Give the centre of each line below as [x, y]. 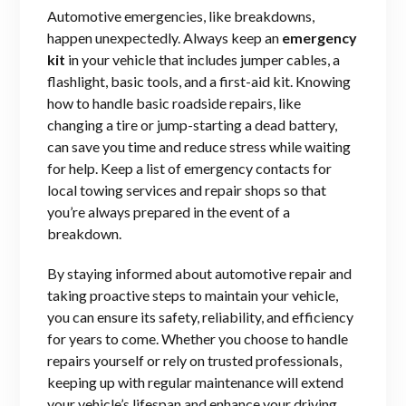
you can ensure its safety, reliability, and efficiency [200, 317]
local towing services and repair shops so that [187, 190]
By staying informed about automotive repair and [199, 274]
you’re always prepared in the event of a [169, 212]
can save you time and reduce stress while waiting [199, 147]
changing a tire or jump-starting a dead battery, [192, 125]
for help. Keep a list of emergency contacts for [189, 169]
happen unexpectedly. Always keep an [164, 38]
